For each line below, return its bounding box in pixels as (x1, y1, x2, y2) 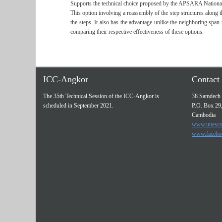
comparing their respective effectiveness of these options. (70, 28, 204, 35)
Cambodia (192, 111, 216, 118)
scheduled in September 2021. (43, 102, 113, 109)
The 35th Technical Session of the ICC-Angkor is (43, 93, 159, 100)
